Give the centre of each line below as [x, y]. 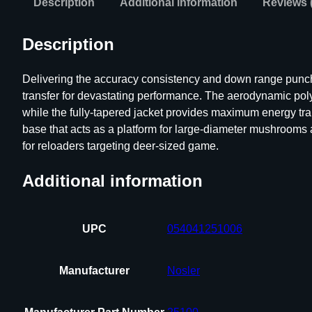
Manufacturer [94, 270]
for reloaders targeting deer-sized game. [120, 146]
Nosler [184, 270]
